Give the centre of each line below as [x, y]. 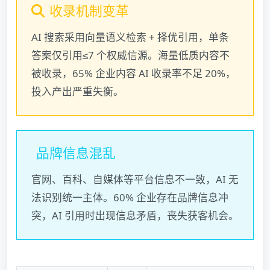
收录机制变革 [89, 11]
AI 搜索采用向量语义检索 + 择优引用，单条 [130, 37]
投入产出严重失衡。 [77, 92]
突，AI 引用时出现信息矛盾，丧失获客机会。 [135, 216]
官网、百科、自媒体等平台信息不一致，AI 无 [135, 180]
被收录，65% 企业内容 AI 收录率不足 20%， [133, 74]
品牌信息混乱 [76, 153]
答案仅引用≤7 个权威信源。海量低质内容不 [130, 55]
